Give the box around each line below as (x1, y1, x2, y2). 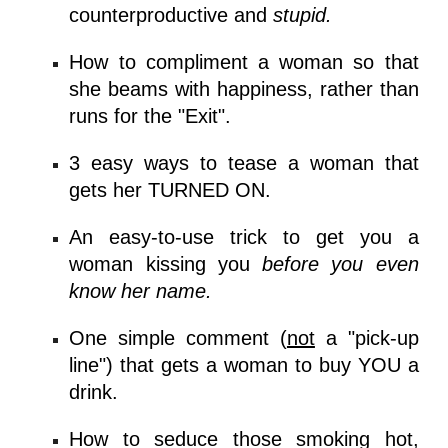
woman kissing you (69, 253, 263, 275)
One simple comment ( (69, 327, 287, 349)
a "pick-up (314, 327, 419, 349)
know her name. (69, 280, 213, 302)
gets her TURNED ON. (69, 179, 272, 201)
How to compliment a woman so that (69, 51, 419, 73)
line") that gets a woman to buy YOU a (69, 354, 419, 376)
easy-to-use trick (109, 226, 268, 248)
